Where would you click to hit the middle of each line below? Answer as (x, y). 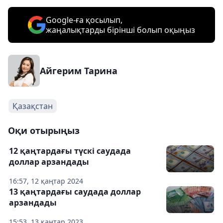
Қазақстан (33, 106)
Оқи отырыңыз (44, 130)
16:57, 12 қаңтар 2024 (46, 181)
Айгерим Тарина (79, 71)
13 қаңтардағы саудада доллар (75, 192)
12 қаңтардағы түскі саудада (70, 151)
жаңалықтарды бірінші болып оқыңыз (120, 30)
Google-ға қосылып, (84, 20)
